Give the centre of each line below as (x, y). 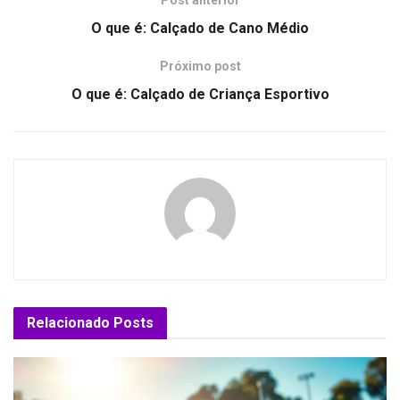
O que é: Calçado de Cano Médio (200, 29)
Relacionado (68, 323)
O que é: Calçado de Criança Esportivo (200, 95)
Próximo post (200, 67)
